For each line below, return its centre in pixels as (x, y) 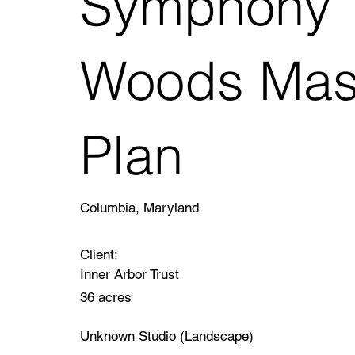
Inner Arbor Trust (129, 275)
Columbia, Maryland (139, 207)
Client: (99, 255)
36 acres (105, 298)
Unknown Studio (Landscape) (166, 336)
